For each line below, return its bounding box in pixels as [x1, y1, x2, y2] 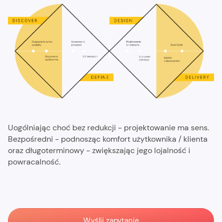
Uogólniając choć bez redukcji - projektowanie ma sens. [7, 122, 209, 133]
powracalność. [7, 156, 60, 167]
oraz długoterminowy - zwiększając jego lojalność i [7, 145, 190, 156]
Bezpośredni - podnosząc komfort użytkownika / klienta [7, 133, 208, 144]
